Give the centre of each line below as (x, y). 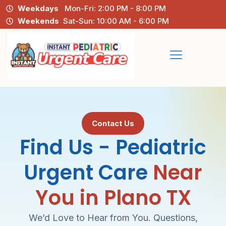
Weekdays (38, 9)
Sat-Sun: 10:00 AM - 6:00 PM (114, 21)
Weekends (38, 21)
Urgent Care (88, 172)
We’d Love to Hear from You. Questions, (113, 217)
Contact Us (113, 123)
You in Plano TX (113, 197)
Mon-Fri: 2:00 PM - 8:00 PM (112, 9)
